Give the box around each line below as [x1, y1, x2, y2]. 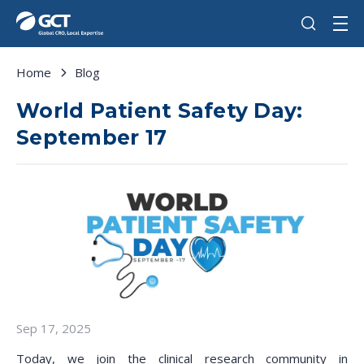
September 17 [16, 125, 167, 149]
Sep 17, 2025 [16, 320, 91, 336]
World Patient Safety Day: [16, 98, 303, 123]
